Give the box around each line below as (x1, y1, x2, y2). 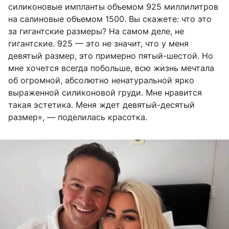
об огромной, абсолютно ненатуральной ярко (8, 75, 194, 85)
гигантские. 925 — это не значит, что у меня (8, 38, 189, 49)
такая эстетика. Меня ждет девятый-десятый (8, 99, 195, 110)
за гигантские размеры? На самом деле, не (8, 26, 184, 36)
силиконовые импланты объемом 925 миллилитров (8, 1, 218, 12)
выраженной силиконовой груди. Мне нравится (8, 87, 202, 98)
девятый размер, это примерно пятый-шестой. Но (8, 50, 213, 61)
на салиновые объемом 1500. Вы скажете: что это (8, 13, 212, 24)
